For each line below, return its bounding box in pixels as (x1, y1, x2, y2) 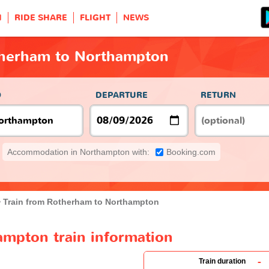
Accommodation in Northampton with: (7, 147, 150, 157)
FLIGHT (80, 12, 110, 23)
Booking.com (166, 147, 216, 157)
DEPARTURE (95, 89, 148, 101)
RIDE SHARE (14, 12, 67, 23)
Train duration (199, 256, 246, 265)
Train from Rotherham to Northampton (3, 196, 159, 207)
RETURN (201, 89, 236, 101)
